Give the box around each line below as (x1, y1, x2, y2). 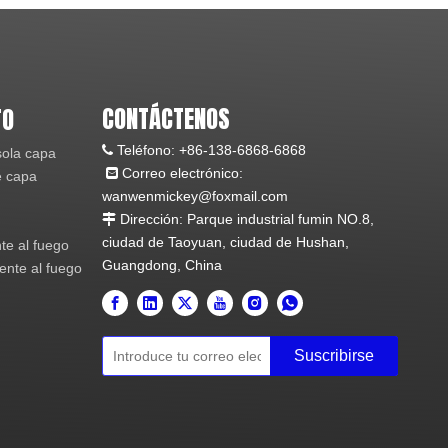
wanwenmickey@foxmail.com (102, 188, 288, 204)
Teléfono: (113, 142, 179, 158)
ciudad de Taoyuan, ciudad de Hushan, (102, 234, 349, 250)
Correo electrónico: (118, 165, 243, 181)
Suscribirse (294, 347, 374, 364)
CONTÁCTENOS (102, 101, 230, 137)
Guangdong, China (102, 257, 222, 273)
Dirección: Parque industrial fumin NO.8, (116, 211, 374, 227)
